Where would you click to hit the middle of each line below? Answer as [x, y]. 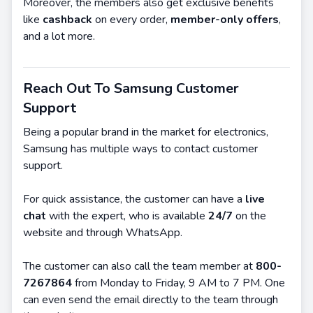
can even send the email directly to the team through [151, 300]
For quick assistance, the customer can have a [134, 199]
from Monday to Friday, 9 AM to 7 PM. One [179, 283]
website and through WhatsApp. [103, 233]
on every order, [133, 20]
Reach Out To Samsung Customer [131, 88]
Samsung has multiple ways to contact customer [140, 149]
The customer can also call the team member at [139, 266]
